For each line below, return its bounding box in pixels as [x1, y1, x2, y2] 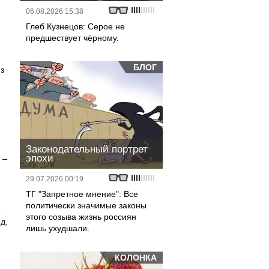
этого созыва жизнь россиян [26, 212, 136, 222]
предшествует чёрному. [26, 33, 119, 43]
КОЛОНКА [115, 253, 157, 262]
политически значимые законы [26, 201, 147, 210]
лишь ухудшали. [26, 223, 89, 233]
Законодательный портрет [26, 144, 148, 155]
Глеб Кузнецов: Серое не [26, 22, 125, 31]
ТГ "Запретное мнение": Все [26, 189, 138, 199]
